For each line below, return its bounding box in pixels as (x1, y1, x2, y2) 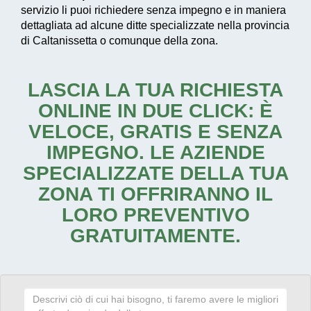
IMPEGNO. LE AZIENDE (46, 142, 265, 164)
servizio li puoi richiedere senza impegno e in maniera (21, 4, 286, 17)
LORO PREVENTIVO (61, 204, 250, 226)
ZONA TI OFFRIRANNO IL (38, 183, 273, 205)
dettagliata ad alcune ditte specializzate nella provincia (21, 19, 289, 32)
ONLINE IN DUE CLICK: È (38, 100, 273, 122)
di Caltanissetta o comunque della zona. (21, 35, 218, 47)
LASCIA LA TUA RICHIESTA (28, 79, 283, 101)
